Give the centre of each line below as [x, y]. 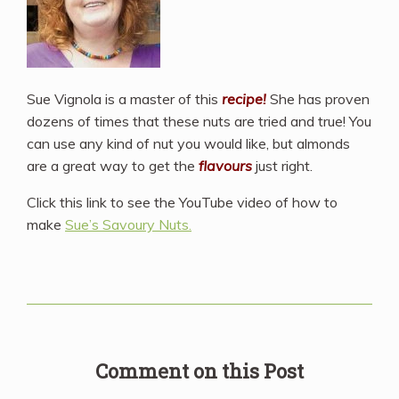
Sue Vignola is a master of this [124, 98]
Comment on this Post [199, 370]
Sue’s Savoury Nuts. [128, 224]
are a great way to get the [113, 165]
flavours [225, 165]
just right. [282, 165]
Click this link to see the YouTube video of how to [182, 202]
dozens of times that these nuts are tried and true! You [199, 121]
